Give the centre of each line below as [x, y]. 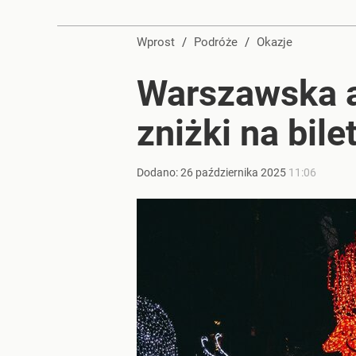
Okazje [279, 42]
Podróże [219, 42]
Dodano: [159, 172]
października [227, 172]
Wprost [156, 42]
